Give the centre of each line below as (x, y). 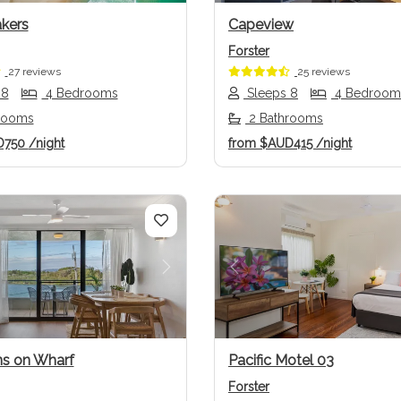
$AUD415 (286, 143)
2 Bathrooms (284, 118)
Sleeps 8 (271, 93)
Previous (266, 277)
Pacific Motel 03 (281, 361)
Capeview (261, 24)
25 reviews (324, 71)
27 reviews (34, 71)
